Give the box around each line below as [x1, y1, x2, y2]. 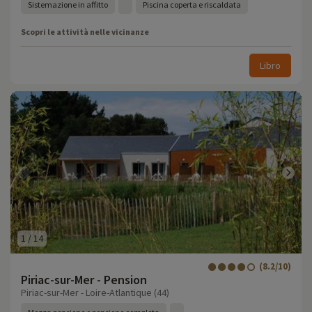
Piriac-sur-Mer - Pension [21, 272, 147, 288]
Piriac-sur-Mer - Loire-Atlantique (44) [21, 286, 169, 299]
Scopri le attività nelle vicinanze [21, 26, 149, 37]
